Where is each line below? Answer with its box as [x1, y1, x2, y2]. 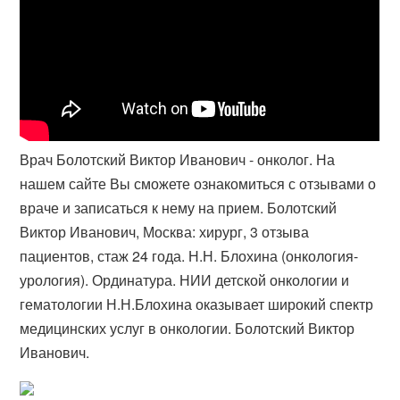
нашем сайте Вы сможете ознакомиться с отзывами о [20, 173, 377, 194]
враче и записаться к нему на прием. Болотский [20, 197, 337, 218]
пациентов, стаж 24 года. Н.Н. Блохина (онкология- [20, 246, 359, 266]
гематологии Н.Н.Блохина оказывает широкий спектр [20, 294, 374, 314]
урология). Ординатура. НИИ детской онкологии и [20, 270, 350, 290]
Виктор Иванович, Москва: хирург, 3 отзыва [20, 221, 310, 242]
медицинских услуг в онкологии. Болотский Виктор [20, 318, 355, 338]
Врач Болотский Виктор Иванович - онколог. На [20, 149, 336, 170]
